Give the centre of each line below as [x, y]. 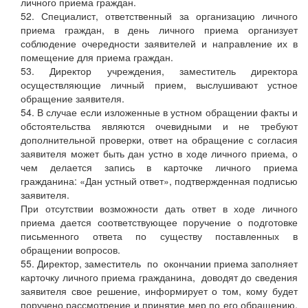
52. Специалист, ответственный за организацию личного [159, 16]
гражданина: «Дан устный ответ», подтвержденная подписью [159, 181]
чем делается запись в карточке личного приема [159, 167]
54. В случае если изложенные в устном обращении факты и [159, 112]
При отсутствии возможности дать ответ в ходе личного [159, 209]
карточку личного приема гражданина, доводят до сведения [159, 277]
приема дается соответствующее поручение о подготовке [159, 222]
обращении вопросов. [70, 250]
